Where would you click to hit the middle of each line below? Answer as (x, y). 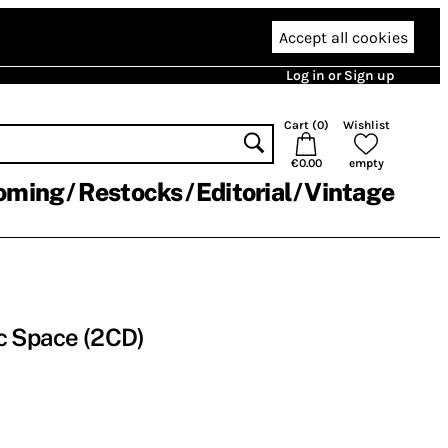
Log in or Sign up (340, 75)
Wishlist (366, 125)
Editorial (243, 192)
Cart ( (300, 125)
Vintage (349, 192)
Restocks (130, 192)
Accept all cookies (343, 37)
